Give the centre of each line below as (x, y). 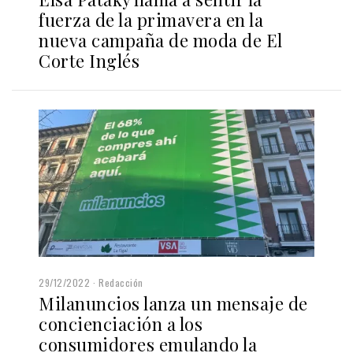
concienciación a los (121, 324)
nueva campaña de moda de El (161, 41)
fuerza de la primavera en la (151, 20)
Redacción (121, 283)
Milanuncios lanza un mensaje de (173, 304)
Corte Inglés (89, 61)
